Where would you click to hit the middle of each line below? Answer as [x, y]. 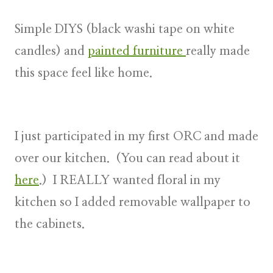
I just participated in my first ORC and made [136, 136]
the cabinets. [50, 224]
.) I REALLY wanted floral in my [130, 180]
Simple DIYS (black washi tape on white [125, 29]
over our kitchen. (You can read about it [127, 158]
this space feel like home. [85, 73]
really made [218, 51]
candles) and [51, 51]
